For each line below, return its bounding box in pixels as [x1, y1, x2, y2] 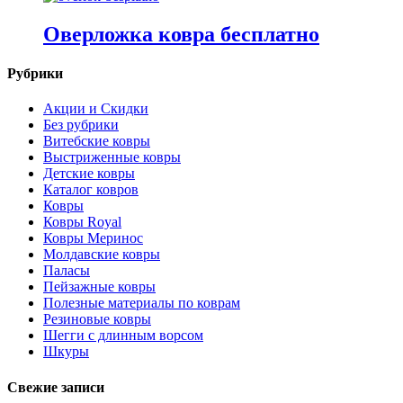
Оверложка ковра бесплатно [43, 22, 319, 46]
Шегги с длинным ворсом [43, 327, 203, 344]
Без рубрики [43, 117, 119, 133]
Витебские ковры [43, 133, 150, 149]
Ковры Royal [43, 214, 121, 230]
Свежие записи [7, 379, 104, 395]
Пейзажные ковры [43, 279, 156, 295]
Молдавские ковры [43, 246, 160, 263]
